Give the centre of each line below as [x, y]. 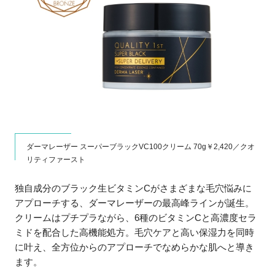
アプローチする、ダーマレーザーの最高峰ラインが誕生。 [135, 203]
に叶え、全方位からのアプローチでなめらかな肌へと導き [135, 247]
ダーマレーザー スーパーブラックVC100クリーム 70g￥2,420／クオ [141, 147]
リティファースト [56, 160]
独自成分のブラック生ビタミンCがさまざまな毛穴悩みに [134, 188]
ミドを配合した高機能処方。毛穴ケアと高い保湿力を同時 [135, 232]
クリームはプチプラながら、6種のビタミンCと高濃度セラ [136, 217]
